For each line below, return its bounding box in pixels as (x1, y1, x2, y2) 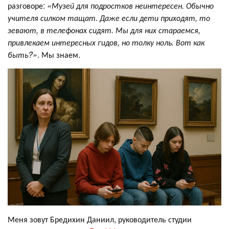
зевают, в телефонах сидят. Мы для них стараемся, (8, 24, 200, 36)
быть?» (8, 48, 37, 60)
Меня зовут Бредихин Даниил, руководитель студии (8, 213, 192, 225)
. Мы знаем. (37, 48, 80, 60)
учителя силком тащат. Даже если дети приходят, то (8, 11, 210, 24)
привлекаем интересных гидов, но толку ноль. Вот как (8, 36, 204, 48)
